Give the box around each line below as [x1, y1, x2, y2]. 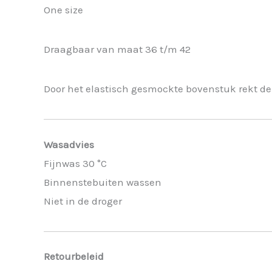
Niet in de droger [44, 194, 122, 207]
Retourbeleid [44, 250, 104, 263]
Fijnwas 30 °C [44, 157, 107, 169]
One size [44, 4, 83, 16]
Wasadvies [44, 138, 94, 151]
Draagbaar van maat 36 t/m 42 [44, 43, 191, 56]
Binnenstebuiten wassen [44, 175, 161, 188]
